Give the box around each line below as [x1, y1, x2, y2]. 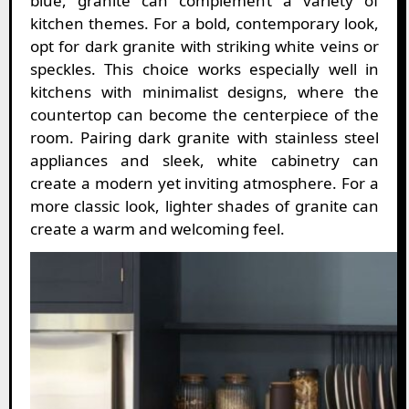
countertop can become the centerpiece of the [29, 104, 380, 126]
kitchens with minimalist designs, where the [29, 81, 380, 103]
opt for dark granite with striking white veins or [29, 36, 380, 58]
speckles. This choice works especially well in [29, 58, 380, 80]
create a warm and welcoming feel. [29, 218, 285, 240]
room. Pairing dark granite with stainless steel [29, 127, 380, 149]
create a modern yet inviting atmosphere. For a [29, 173, 380, 194]
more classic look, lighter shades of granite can [29, 195, 380, 217]
